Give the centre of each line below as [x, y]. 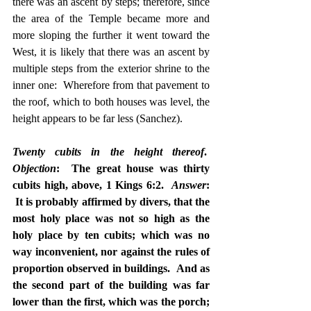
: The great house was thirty [133, 168]
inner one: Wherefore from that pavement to [111, 85]
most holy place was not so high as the [111, 218]
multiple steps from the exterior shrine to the [111, 68]
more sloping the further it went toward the [111, 35]
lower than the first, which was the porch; [111, 301]
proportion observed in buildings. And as [111, 268]
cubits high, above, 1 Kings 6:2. [92, 185]
